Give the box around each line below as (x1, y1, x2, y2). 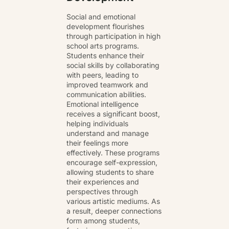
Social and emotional (66, 12, 135, 21)
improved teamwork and (66, 80, 148, 89)
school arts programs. (66, 41, 139, 50)
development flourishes (66, 21, 144, 31)
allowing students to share (66, 167, 154, 176)
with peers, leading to (66, 70, 139, 79)
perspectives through (66, 187, 138, 196)
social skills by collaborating (66, 60, 159, 70)
